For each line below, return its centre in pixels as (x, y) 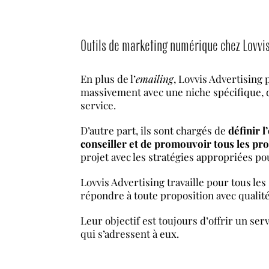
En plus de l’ (108, 79)
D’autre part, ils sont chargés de (155, 131)
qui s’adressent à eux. (130, 234)
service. (98, 105)
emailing (155, 79)
